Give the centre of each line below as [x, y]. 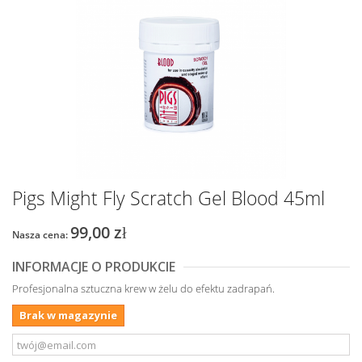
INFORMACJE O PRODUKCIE [94, 267]
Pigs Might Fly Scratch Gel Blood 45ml [168, 198]
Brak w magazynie [68, 316]
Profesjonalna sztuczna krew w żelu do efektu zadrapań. [143, 289]
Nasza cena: [41, 236]
